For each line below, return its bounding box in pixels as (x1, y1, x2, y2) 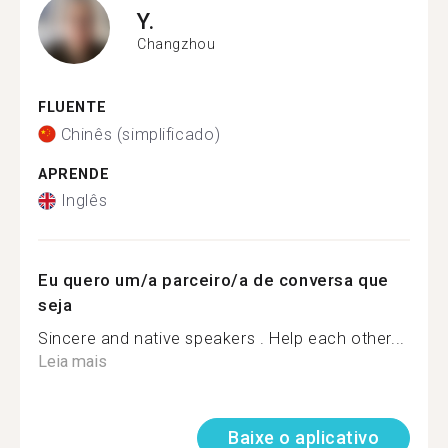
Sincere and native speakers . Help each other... (38, 329, 405, 348)
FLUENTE (38, 99, 107, 116)
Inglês (60, 191, 108, 210)
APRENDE (38, 165, 110, 183)
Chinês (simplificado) (60, 124, 221, 144)
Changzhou (137, 35, 216, 52)
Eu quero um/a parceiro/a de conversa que (38, 270, 390, 290)
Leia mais (38, 352, 107, 371)
